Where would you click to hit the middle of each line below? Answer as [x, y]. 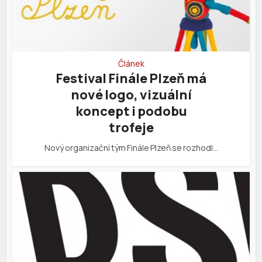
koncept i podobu [131, 111]
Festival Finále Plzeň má [131, 78]
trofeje [131, 127]
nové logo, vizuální [131, 94]
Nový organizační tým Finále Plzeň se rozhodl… [131, 147]
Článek [131, 63]
